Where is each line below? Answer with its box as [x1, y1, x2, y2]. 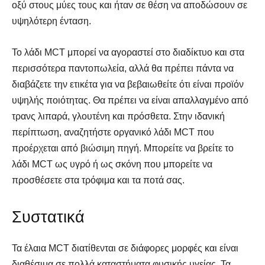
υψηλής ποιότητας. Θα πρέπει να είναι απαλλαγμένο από [12, 95, 248, 105]
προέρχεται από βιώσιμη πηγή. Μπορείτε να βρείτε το [12, 143, 234, 153]
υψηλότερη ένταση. [12, 15, 91, 26]
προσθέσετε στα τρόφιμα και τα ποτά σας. [12, 174, 185, 185]
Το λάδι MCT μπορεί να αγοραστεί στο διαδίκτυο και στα [12, 47, 244, 57]
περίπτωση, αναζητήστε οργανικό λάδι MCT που [12, 127, 214, 137]
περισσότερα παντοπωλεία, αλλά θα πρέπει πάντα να [12, 63, 234, 73]
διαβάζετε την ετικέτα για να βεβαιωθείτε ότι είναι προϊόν [12, 79, 244, 89]
